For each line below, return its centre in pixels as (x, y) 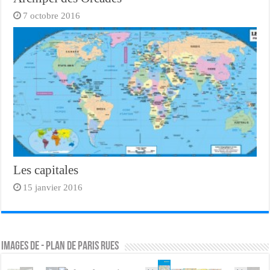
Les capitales (46, 170)
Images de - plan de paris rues (60, 246)
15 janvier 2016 (53, 187)
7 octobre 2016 (52, 16)
